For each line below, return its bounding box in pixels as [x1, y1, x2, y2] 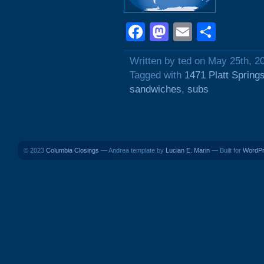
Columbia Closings [46, 147, 99, 154]
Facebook [145, 21, 229, 42]
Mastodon [169, 21, 252, 42]
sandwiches [130, 84, 181, 95]
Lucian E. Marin [166, 147, 210, 154]
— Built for [210, 147, 243, 154]
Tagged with [130, 70, 184, 81]
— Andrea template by [99, 147, 166, 154]
